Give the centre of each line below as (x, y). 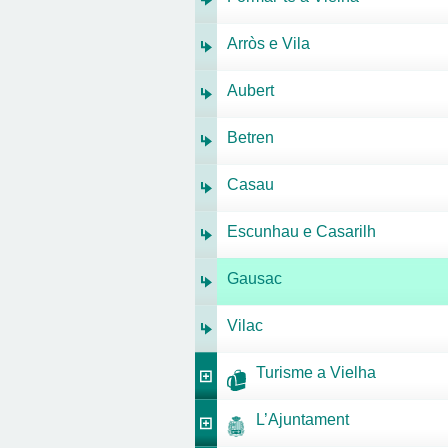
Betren (250, 137)
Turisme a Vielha (316, 372)
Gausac (254, 278)
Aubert (250, 90)
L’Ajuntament (302, 419)
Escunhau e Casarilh (301, 231)
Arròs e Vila (268, 43)
